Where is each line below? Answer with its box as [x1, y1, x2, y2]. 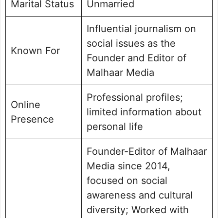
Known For [11, 44, 60, 56]
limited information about [87, 106, 201, 118]
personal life [87, 120, 143, 132]
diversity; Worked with [87, 203, 189, 216]
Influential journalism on [87, 22, 196, 35]
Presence [11, 113, 54, 125]
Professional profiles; [87, 91, 183, 103]
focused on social [87, 174, 167, 186]
